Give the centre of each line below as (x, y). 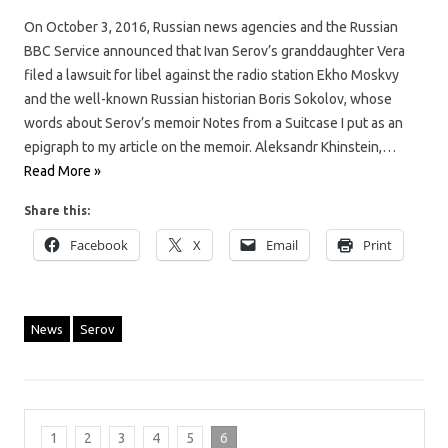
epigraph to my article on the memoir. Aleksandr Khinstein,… (210, 146)
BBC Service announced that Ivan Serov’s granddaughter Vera (214, 50)
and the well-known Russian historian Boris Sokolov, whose (208, 98)
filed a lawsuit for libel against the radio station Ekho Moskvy (211, 74)
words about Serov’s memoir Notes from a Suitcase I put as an (213, 122)
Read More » (62, 170)
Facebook (99, 244)
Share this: (57, 210)
